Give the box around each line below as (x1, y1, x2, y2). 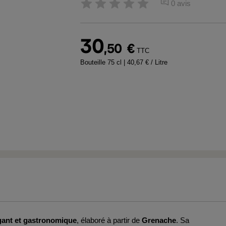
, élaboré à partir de (77, 216, 142, 224)
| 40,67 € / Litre (124, 59, 167, 66)
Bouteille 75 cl (80, 59, 124, 66)
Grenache (142, 216, 176, 224)
